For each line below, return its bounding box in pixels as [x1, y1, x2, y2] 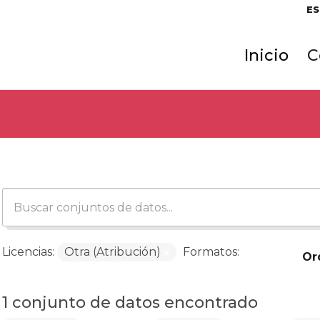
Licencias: [1, 245, 54, 259]
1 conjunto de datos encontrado [1, 293, 258, 312]
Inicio [244, 45, 289, 65]
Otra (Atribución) [64, 245, 164, 259]
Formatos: [182, 245, 239, 259]
